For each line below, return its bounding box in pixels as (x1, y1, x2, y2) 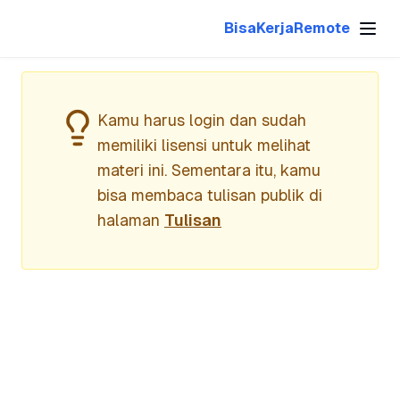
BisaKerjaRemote (224, 20, 350, 37)
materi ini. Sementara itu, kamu (97, 161, 321, 179)
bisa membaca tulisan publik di (97, 186, 322, 204)
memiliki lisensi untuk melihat (97, 136, 311, 154)
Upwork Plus (21, 55, 96, 70)
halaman (97, 211, 160, 229)
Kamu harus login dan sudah (97, 111, 306, 129)
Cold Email (21, 26, 83, 40)
